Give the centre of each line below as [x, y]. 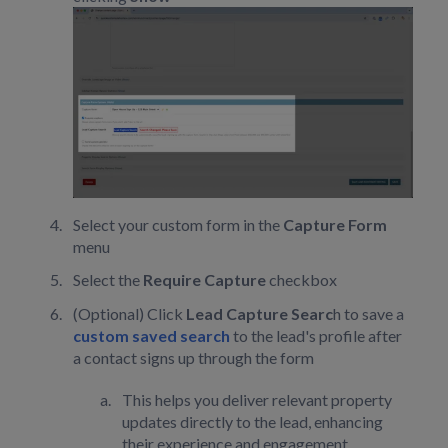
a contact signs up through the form [193, 357]
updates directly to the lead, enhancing [252, 421]
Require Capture [204, 280]
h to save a [368, 313]
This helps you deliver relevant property [257, 399]
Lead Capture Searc [259, 313]
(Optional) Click [129, 313]
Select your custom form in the [178, 225]
